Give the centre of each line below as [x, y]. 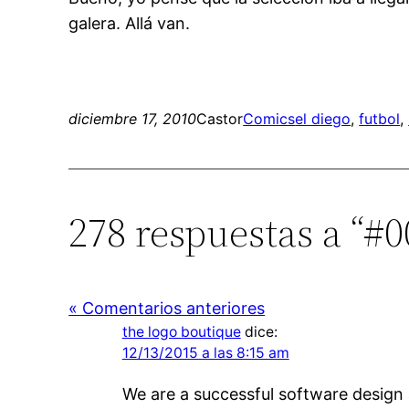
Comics [269, 118]
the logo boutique [181, 331]
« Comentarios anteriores [167, 308]
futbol [380, 118]
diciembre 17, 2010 [133, 118]
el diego [323, 118]
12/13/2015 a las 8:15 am [205, 352]
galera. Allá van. [130, 23]
